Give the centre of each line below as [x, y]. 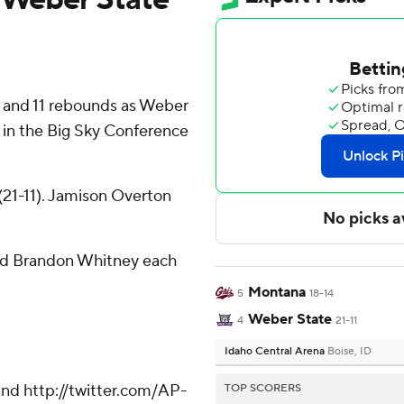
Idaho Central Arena [276, 352]
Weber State [289, 320]
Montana [276, 293]
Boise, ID [349, 352]
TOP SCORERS [263, 389]
